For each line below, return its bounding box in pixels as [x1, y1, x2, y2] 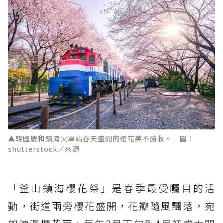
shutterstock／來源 [8, 144, 80, 154]
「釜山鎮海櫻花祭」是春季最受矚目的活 [8, 181, 215, 196]
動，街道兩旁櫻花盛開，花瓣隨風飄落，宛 [8, 199, 215, 214]
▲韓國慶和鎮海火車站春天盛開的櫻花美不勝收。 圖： [8, 133, 195, 144]
